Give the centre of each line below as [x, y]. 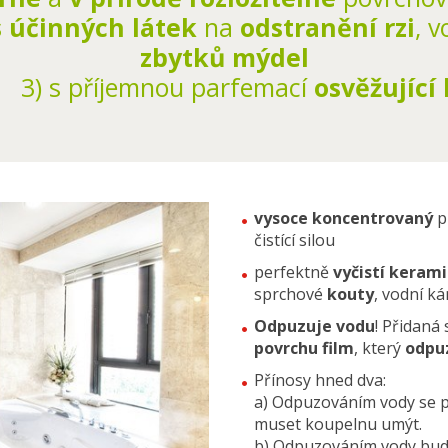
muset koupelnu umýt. [338, 424]
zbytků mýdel [224, 57]
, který [379, 348]
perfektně [291, 272]
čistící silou [294, 240]
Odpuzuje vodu [314, 326]
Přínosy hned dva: [320, 380]
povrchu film [304, 348]
